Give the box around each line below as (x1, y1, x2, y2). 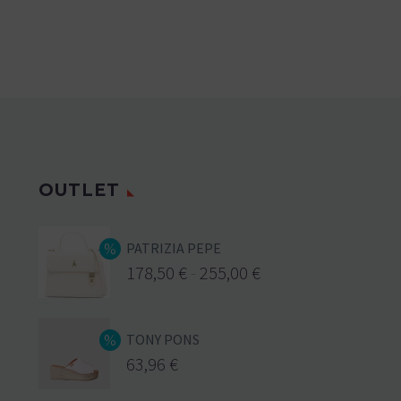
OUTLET (38, 179, 120, 200)
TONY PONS (126, 329, 200, 348)
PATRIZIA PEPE (126, 238, 221, 257)
